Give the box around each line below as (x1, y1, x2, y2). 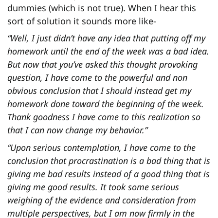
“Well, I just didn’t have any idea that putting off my (7, 32, 205, 44)
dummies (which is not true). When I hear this (7, 2, 196, 14)
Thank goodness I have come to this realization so (7, 111, 200, 123)
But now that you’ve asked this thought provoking (7, 58, 198, 71)
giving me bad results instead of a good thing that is (7, 167, 210, 180)
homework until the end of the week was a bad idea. (7, 45, 209, 57)
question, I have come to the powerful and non (7, 72, 187, 84)
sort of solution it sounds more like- (7, 15, 156, 27)
